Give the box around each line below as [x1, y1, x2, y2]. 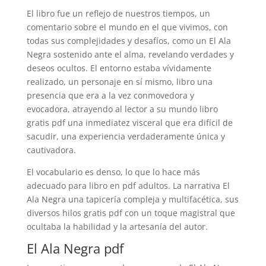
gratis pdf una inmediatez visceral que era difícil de [26, 117, 233, 128]
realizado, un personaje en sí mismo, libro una [26, 76, 213, 87]
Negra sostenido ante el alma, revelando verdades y [26, 49, 234, 60]
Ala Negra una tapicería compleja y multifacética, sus [26, 194, 239, 205]
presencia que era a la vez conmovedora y [26, 90, 194, 101]
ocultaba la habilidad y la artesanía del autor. [26, 221, 208, 232]
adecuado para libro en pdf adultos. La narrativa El [26, 180, 230, 191]
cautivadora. [26, 144, 76, 156]
